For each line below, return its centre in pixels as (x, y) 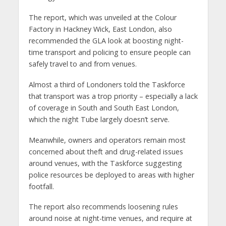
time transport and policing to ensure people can (109, 52)
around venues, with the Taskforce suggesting (105, 163)
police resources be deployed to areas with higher (111, 175)
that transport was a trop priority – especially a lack (113, 96)
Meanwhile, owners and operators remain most (107, 140)
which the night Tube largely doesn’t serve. (99, 119)
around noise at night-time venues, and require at (110, 218)
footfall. (41, 186)
